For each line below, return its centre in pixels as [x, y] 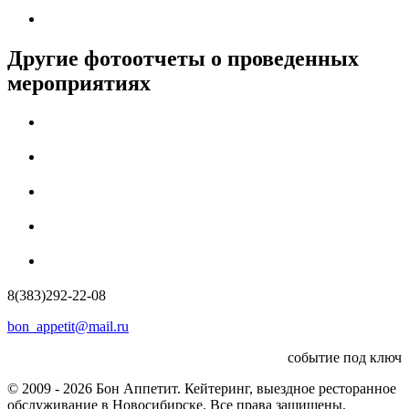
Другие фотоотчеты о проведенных [183, 59]
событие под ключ [345, 357]
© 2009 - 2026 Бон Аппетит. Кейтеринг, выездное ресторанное [202, 388]
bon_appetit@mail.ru [68, 326]
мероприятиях [79, 84]
